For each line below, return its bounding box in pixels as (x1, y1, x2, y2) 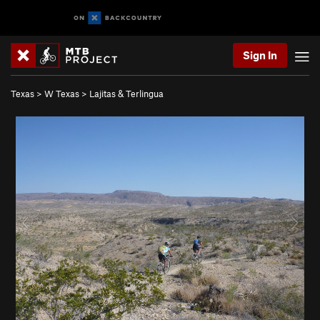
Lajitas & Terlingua (89, 88, 164, 99)
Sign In (243, 49, 277, 61)
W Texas (44, 88, 79, 99)
